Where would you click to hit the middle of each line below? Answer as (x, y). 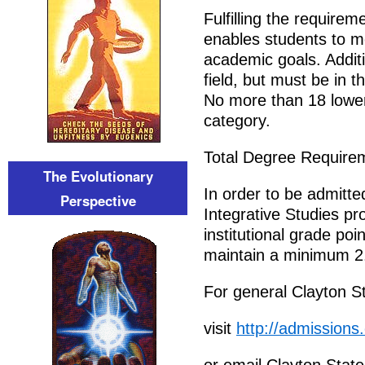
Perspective (98, 200)
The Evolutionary (98, 176)
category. (237, 121)
